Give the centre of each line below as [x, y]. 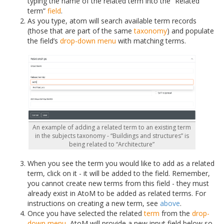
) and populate [190, 31]
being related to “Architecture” [112, 144]
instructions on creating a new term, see [94, 203]
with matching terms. [151, 41]
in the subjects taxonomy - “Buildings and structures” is [112, 136]
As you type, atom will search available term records [112, 21]
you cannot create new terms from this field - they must [118, 183]
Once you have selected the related [86, 213]
